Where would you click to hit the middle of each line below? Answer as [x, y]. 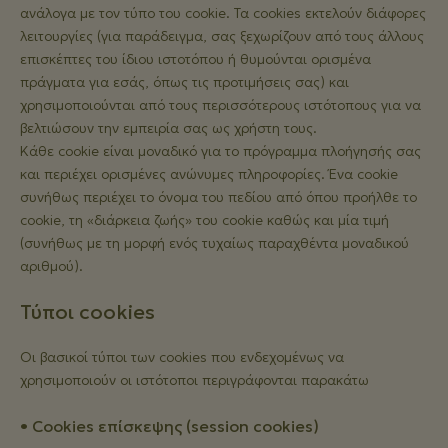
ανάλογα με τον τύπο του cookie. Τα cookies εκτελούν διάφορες [223, 13]
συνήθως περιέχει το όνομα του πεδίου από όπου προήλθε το [218, 197]
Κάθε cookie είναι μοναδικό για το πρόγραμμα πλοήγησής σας [220, 151]
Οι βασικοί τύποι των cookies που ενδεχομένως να [182, 357]
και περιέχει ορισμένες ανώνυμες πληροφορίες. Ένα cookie [209, 174]
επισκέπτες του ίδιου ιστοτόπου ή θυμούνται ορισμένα [195, 59]
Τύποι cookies [87, 312]
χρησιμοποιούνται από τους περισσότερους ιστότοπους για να [220, 105]
